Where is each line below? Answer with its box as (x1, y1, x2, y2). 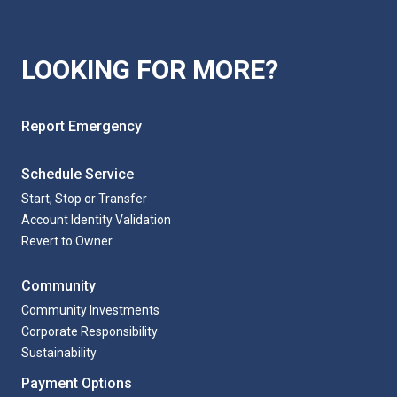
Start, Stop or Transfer (21, 191, 147, 206)
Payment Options (21, 375, 132, 392)
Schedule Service (21, 166, 134, 183)
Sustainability (21, 346, 97, 360)
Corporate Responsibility (21, 324, 158, 339)
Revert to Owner (21, 234, 113, 248)
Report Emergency (21, 118, 142, 135)
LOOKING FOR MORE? (21, 54, 278, 85)
